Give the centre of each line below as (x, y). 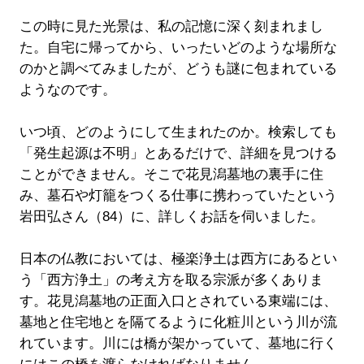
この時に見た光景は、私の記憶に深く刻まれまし (171, 27)
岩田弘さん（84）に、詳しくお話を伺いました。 (171, 217)
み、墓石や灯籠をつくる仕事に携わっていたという (178, 196)
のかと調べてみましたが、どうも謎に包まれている (178, 69)
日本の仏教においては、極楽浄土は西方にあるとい (178, 259)
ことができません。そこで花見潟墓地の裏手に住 (171, 175)
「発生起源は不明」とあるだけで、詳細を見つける (178, 154)
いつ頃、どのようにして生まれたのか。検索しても (178, 132)
